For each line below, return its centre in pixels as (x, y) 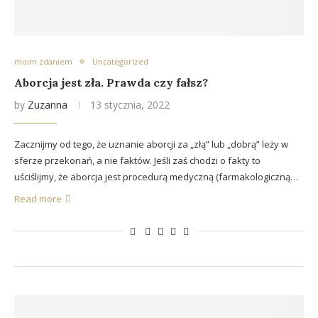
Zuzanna (48, 105)
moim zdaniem (43, 61)
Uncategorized (120, 61)
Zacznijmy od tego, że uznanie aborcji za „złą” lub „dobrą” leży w (151, 144)
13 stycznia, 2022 (130, 105)
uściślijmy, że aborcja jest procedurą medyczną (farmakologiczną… (156, 177)
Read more (38, 199)
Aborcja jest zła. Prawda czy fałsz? (111, 82)
